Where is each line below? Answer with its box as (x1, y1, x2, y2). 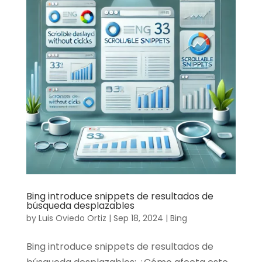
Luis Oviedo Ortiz (38, 212, 106, 224)
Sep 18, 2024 (113, 212, 163, 224)
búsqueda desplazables (26, 198, 135, 212)
